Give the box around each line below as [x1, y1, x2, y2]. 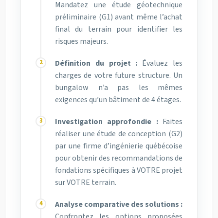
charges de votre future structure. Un [55, 70, 182, 81]
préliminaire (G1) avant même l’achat [55, 11, 182, 22]
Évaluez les [137, 57, 183, 69]
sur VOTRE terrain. [55, 177, 116, 188]
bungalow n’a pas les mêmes [55, 82, 182, 93]
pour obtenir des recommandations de [55, 152, 182, 163]
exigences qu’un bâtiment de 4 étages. [55, 94, 181, 105]
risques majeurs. [55, 36, 108, 47]
